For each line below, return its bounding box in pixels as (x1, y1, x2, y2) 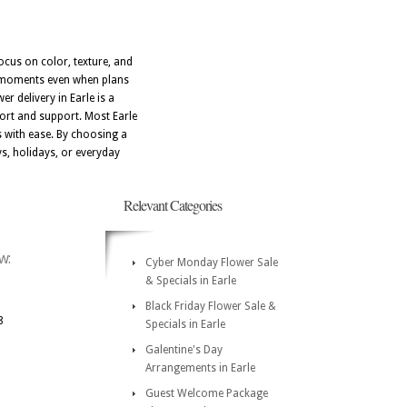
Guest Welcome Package (145, 387, 268, 400)
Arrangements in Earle (145, 362, 255, 374)
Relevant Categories (124, 195, 222, 214)
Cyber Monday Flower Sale (145, 256, 278, 269)
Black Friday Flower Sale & (145, 300, 276, 313)
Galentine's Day (145, 343, 223, 356)
